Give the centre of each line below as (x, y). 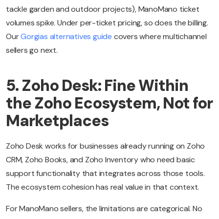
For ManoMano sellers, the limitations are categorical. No (104, 209)
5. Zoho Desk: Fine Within (97, 86)
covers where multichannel (159, 37)
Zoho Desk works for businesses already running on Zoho (106, 146)
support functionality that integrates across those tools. (105, 174)
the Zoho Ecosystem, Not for (109, 103)
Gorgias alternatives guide (66, 37)
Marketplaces (57, 121)
